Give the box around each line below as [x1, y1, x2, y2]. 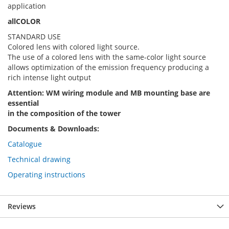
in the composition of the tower [8, 108, 121, 118]
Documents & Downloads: [8, 123, 99, 133]
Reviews [8, 201, 36, 211]
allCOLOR [8, 16, 40, 26]
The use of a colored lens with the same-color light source [8, 52, 206, 62]
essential [8, 98, 39, 108]
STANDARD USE [8, 31, 61, 41]
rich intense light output [8, 72, 91, 82]
